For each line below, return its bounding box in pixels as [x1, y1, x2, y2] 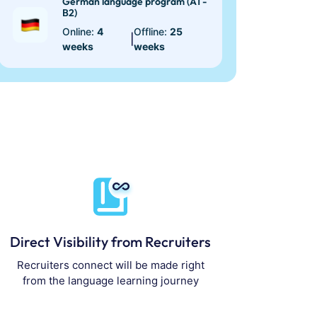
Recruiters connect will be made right [16, 258, 204, 272]
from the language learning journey [22, 274, 199, 288]
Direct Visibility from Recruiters [10, 233, 211, 251]
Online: [62, 25, 98, 38]
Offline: [133, 25, 170, 38]
